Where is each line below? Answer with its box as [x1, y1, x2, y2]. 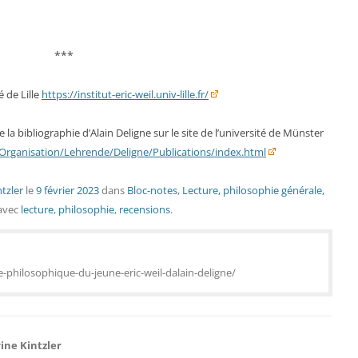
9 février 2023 [36, 183, 99, 197]
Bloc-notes [127, 183, 177, 197]
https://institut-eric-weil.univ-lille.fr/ [42, 87, 209, 101]
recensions [119, 202, 170, 217]
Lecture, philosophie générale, [182, 183, 324, 197]
